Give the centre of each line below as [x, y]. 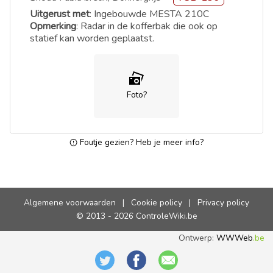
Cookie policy [157, 203]
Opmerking [53, 27]
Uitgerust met [60, 14]
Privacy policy [223, 203]
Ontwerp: [198, 238]
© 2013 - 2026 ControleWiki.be [136, 216]
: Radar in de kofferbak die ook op [147, 27]
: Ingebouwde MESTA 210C [149, 14]
